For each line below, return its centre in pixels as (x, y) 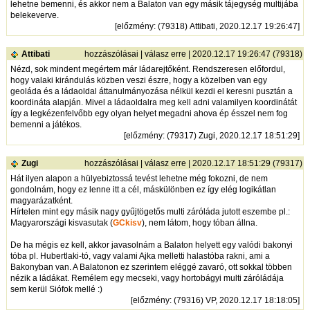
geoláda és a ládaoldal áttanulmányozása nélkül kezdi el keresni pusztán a (151, 91)
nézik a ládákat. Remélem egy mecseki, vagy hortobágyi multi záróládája (147, 278)
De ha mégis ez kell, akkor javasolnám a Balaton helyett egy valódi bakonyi (151, 245)
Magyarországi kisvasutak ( (61, 222)
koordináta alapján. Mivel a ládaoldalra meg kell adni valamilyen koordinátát (153, 102)
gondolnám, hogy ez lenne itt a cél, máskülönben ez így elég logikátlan (143, 189)
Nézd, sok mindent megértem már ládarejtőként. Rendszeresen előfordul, (147, 69)
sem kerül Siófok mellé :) (56, 289)
